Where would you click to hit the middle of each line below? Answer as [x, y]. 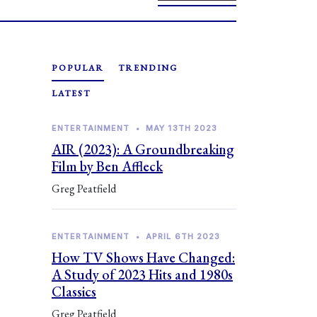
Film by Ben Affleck [107, 166]
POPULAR [78, 68]
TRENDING [148, 68]
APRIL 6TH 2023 [183, 236]
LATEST [71, 93]
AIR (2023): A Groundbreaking [143, 149]
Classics [74, 292]
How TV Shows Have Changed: [143, 258]
